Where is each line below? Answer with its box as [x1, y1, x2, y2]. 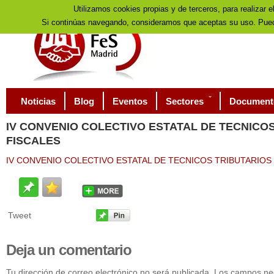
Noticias [21, 96, 56, 106]
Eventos [113, 96, 147, 106]
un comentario [34, 242, 131, 258]
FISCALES [6, 135, 61, 147]
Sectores [166, 96, 204, 106]
